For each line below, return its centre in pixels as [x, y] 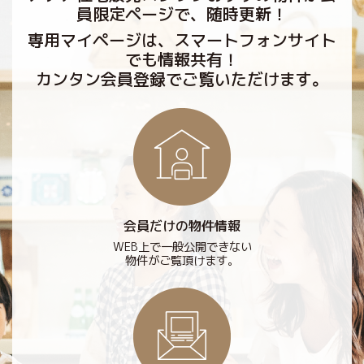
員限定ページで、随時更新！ [182, 13]
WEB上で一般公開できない [182, 247]
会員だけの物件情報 [182, 225]
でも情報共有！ [182, 59]
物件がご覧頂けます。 [182, 260]
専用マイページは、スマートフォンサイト [182, 39]
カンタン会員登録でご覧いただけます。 [182, 78]
